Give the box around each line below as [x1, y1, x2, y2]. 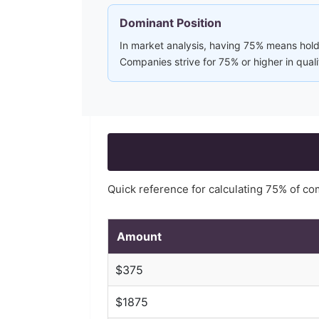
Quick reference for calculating [108, 182, 266, 196]
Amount [117, 229, 162, 244]
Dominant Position [120, 16, 221, 30]
